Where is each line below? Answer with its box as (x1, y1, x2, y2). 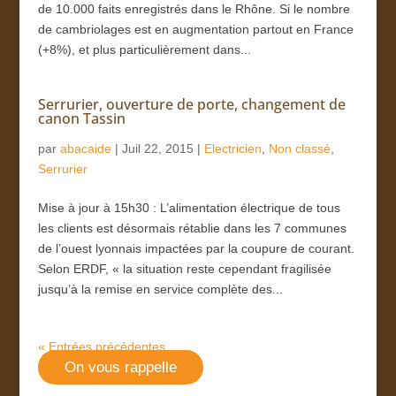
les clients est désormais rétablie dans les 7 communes (37, 220, 346, 235)
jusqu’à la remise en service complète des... (37, 281, 283, 296)
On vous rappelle (64, 358, 177, 376)
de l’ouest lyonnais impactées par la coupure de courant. (37, 240, 354, 255)
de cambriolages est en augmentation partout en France (37, 21, 354, 36)
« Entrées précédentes (37, 339, 165, 354)
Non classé (268, 141, 331, 156)
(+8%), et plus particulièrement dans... (37, 42, 251, 57)
